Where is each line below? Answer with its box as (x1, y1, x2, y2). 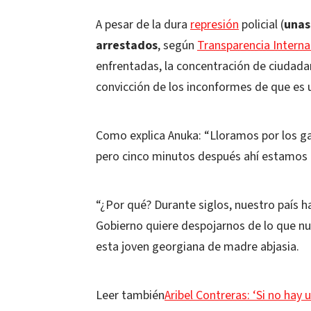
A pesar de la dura (96, 16, 190, 33)
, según (158, 37, 197, 54)
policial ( (239, 16, 284, 33)
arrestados (96, 37, 158, 54)
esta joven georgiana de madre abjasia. (96, 238, 299, 255)
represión (190, 16, 239, 33)
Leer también (96, 287, 165, 304)
